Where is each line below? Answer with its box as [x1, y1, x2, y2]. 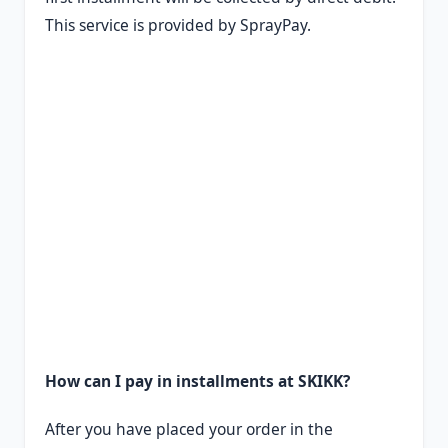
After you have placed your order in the [45, 417, 333, 440]
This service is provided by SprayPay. [45, 13, 311, 36]
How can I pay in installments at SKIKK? [45, 369, 350, 392]
